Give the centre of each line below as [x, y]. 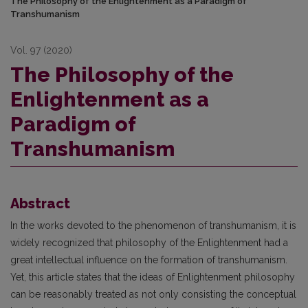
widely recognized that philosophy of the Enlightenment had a [149, 243]
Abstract [40, 204]
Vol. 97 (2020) [41, 51]
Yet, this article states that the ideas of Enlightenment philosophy [153, 277]
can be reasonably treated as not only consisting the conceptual [153, 295]
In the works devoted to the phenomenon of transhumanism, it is [153, 226]
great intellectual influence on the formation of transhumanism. [149, 260]
